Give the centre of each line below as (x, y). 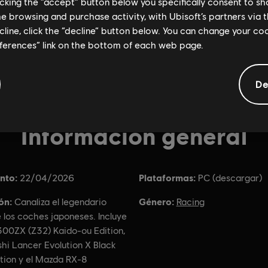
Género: (156, 201)
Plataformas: (167, 177)
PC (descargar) (230, 178)
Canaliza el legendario (60, 202)
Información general (134, 135)
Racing (190, 202)
